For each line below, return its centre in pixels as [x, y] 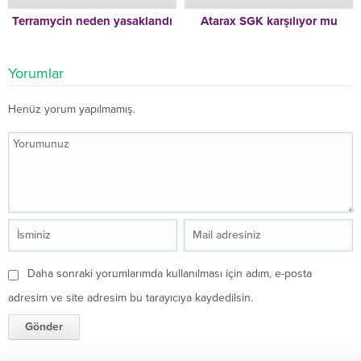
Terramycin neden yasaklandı [92, 21]
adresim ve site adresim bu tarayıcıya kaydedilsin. [131, 297]
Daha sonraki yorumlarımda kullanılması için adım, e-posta [170, 273]
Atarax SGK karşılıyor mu [269, 21]
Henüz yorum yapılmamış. [72, 109]
